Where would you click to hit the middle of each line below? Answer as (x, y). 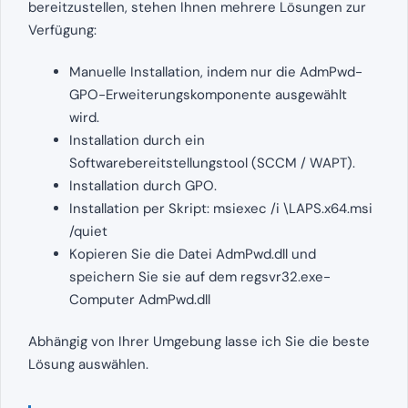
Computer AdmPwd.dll (140, 299)
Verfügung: (62, 30)
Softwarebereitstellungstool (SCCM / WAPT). (212, 163)
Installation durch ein (137, 140)
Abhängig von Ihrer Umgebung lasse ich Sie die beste (199, 341)
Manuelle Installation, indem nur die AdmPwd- (216, 71)
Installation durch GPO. (143, 185)
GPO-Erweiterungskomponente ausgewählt (208, 94)
